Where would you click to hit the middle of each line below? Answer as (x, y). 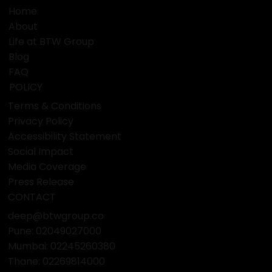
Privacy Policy (41, 121)
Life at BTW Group (51, 41)
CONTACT (32, 197)
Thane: (25, 261)
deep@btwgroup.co (56, 216)
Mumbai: (29, 246)
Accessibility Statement (65, 136)
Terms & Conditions (55, 106)
